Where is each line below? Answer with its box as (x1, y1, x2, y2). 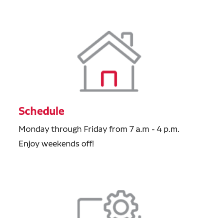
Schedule (18, 104, 64, 118)
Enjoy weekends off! (18, 138, 94, 149)
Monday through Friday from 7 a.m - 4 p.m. (18, 124, 180, 134)
